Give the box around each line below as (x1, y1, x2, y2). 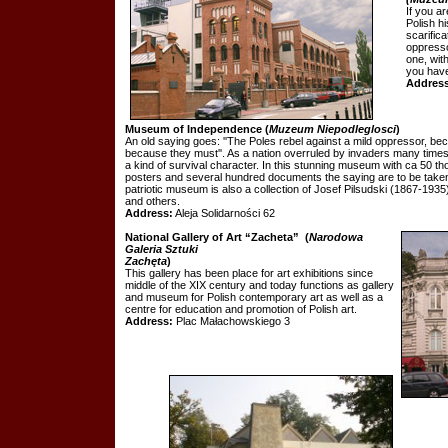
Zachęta (125, 255, 167, 267)
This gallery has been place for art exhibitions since (125, 267, 373, 279)
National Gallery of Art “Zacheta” (125, 231, 299, 243)
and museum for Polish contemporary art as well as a (125, 291, 383, 303)
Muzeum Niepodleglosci (269, 123, 396, 135)
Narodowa (309, 231, 363, 243)
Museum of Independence (125, 123, 262, 135)
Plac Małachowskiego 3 (173, 315, 290, 327)
